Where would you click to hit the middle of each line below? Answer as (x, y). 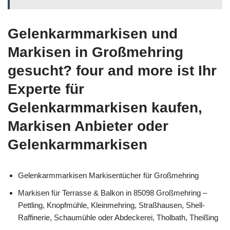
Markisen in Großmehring (95, 52)
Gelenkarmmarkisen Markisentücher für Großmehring (108, 175)
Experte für (46, 89)
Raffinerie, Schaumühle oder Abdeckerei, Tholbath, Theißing (118, 217)
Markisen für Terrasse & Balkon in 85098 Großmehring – (112, 193)
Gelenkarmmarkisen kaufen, (105, 108)
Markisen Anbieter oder (88, 126)
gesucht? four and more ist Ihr (112, 71)
